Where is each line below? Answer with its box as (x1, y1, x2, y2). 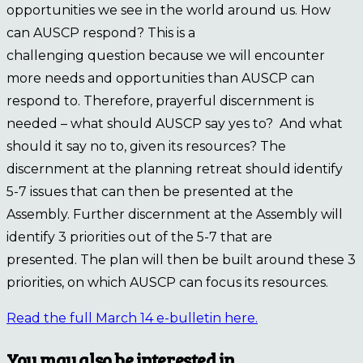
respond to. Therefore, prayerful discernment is (6, 93, 314, 109)
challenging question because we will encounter (6, 48, 325, 64)
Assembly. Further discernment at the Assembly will (6, 207, 343, 223)
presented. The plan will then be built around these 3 (6, 252, 356, 268)
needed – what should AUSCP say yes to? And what (6, 116, 343, 132)
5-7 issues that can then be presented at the (6, 184, 293, 200)
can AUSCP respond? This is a (6, 25, 195, 41)
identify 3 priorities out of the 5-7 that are (6, 229, 272, 246)
